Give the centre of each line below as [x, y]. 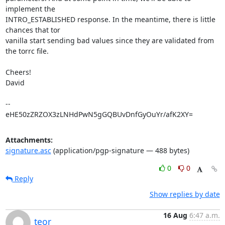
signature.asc [28, 150]
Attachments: [29, 140]
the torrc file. [27, 51]
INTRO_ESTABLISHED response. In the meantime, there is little [110, 19]
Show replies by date [185, 194]
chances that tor [33, 30]
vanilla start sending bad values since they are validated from [109, 40]
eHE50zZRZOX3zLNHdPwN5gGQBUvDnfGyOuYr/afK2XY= [99, 114]
